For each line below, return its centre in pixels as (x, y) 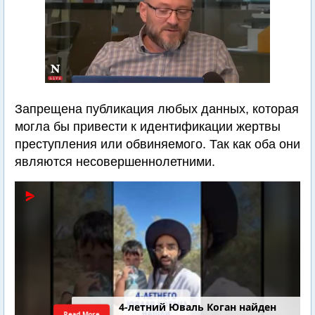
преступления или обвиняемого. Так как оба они (157, 144)
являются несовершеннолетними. (115, 162)
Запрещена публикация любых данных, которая (157, 109)
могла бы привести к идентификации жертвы (148, 127)
